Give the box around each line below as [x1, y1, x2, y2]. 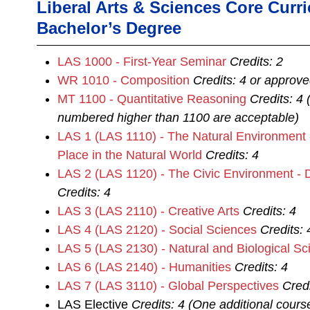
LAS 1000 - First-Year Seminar [57, 55, 226, 69]
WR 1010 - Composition [57, 73, 190, 87]
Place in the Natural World [57, 148, 202, 162]
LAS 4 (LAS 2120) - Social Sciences [57, 223, 257, 237]
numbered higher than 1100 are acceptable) [57, 111, 299, 125]
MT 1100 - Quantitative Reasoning [57, 92, 246, 106]
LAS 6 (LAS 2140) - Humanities [57, 260, 231, 274]
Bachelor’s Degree [37, 19, 181, 37]
